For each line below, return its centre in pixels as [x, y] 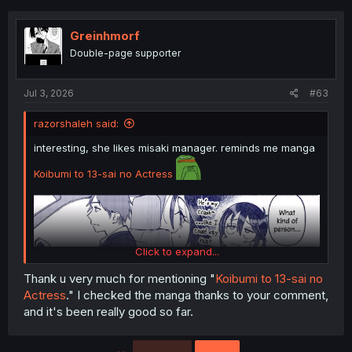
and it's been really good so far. [108, 311]
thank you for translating [94, 271]
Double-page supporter [125, 53]
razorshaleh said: [76, 123]
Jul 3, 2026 [49, 93]
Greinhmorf [105, 35]
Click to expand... [177, 251]
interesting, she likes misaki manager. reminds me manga [174, 148]
